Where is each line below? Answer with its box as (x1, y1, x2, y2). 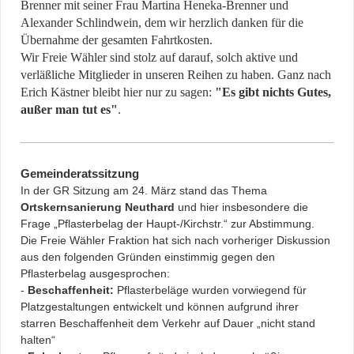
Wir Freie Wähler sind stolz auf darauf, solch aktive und (21, 51, 298, 65)
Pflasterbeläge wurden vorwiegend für (114, 284, 307, 297)
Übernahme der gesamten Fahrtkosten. (21, 33, 213, 47)
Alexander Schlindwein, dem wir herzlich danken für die (21, 16, 303, 30)
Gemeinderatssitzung (21, 168, 139, 181)
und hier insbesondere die (175, 201, 308, 214)
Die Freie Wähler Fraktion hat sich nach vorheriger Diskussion (21, 234, 330, 247)
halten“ (21, 333, 55, 347)
